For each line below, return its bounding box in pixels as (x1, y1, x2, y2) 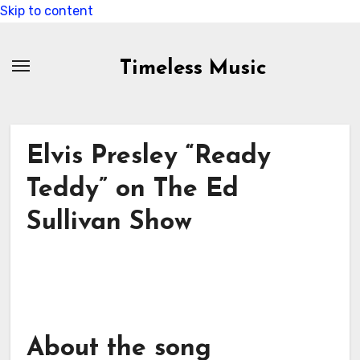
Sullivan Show (26, 210, 192, 236)
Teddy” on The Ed (26, 177, 239, 203)
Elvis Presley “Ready (26, 144, 271, 170)
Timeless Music (119, 58, 267, 80)
